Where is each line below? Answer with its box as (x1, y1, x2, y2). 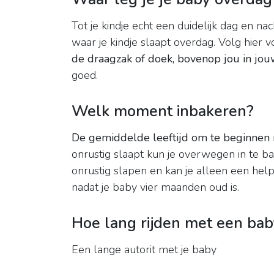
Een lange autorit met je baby (72, 242, 217, 257)
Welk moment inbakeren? (72, 101, 254, 122)
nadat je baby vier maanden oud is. (72, 180, 239, 195)
